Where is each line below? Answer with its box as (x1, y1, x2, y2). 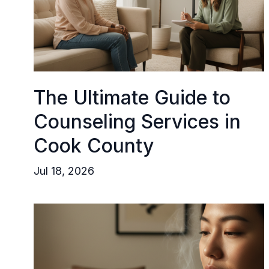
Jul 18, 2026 (34, 165, 94, 177)
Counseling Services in (34, 110, 241, 133)
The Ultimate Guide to (34, 86, 231, 109)
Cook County (34, 134, 154, 157)
